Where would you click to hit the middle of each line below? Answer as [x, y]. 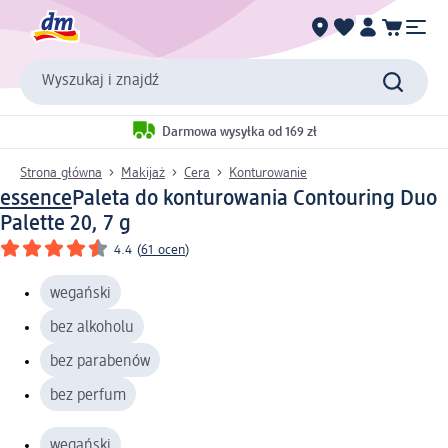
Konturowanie [268, 172]
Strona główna [61, 172]
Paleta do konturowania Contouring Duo [254, 198]
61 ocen [163, 249]
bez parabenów [100, 361]
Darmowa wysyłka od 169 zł [239, 132]
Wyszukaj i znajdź [100, 81]
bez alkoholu [92, 327]
